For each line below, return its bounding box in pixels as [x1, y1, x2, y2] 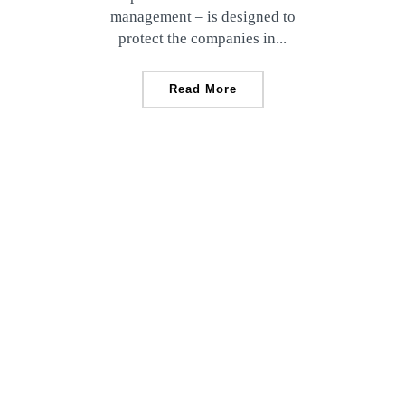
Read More [168, 82, 237, 96]
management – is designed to [109, 8, 296, 25]
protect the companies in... [118, 30, 287, 47]
